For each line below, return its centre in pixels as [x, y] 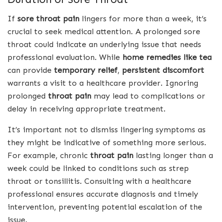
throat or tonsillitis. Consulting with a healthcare [99, 181]
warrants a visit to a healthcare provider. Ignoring [103, 83]
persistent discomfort [163, 70]
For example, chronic [49, 156]
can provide [31, 70]
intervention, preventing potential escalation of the [105, 207]
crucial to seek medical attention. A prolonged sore [104, 32]
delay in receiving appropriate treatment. [86, 109]
